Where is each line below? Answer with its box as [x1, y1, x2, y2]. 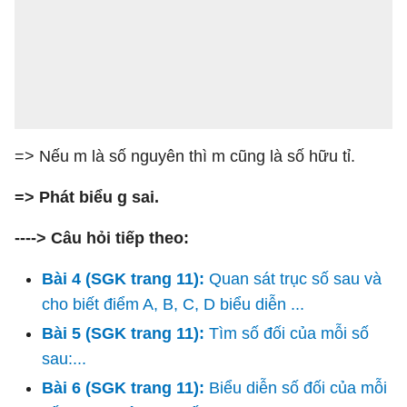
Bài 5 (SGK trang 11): [42, 324, 209, 342]
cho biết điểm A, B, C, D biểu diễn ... [42, 295, 304, 313]
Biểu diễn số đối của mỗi [209, 379, 387, 397]
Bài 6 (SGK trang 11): [42, 379, 209, 397]
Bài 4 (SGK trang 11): [42, 270, 209, 288]
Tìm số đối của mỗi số [209, 324, 369, 342]
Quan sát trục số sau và [209, 270, 382, 288]
